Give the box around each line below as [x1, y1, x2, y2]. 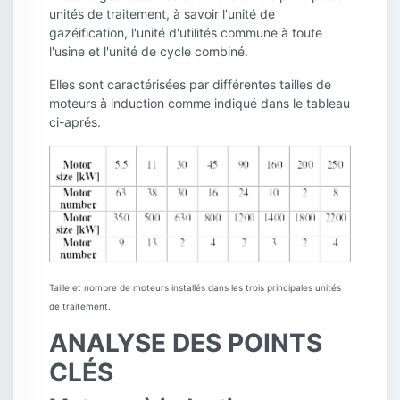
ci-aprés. [49, 114, 101, 130]
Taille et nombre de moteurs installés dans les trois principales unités [49, 281, 341, 293]
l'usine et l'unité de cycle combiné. [49, 44, 248, 60]
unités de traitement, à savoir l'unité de [49, 6, 275, 22]
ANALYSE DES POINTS [49, 327, 322, 358]
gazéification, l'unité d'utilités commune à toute [49, 25, 322, 41]
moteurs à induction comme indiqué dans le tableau [49, 96, 350, 112]
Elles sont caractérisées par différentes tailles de [49, 77, 331, 93]
